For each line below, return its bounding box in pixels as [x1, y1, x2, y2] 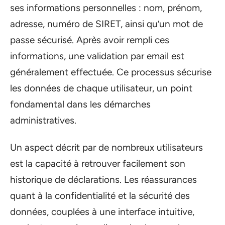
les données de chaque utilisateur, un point [10, 82, 192, 94]
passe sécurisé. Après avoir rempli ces [10, 34, 169, 46]
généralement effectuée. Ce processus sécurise [10, 66, 211, 78]
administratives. [10, 114, 76, 126]
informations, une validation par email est [10, 50, 184, 62]
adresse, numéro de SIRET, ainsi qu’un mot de [10, 18, 203, 30]
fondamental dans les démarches [10, 98, 151, 110]
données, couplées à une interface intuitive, [10, 206, 194, 217]
